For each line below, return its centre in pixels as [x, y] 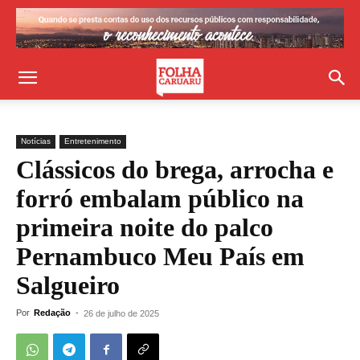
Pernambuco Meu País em [160, 256]
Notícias [36, 141]
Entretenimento [93, 141]
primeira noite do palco [145, 227]
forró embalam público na [160, 198]
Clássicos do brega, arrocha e [175, 170]
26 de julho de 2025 [121, 313]
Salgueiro [68, 285]
